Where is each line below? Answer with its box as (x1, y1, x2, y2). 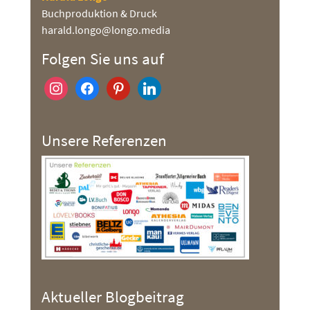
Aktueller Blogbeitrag (42, 286, 184, 307)
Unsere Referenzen (42, 130, 167, 150)
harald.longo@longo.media (42, 23, 170, 37)
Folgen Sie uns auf (42, 48, 164, 69)
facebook (75, 77, 118, 91)
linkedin (137, 77, 175, 91)
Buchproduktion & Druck (42, 6, 157, 20)
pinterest (106, 77, 148, 91)
